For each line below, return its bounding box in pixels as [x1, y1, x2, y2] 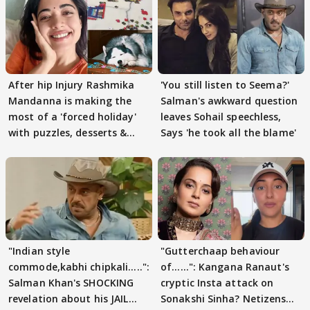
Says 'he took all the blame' [161, 126, 296, 140]
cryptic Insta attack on [161, 275, 274, 289]
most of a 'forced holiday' [8, 110, 136, 124]
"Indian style [8, 244, 71, 257]
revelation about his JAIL [8, 291, 129, 305]
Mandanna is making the [8, 94, 132, 108]
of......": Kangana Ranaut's [161, 259, 289, 273]
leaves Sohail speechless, [161, 110, 282, 124]
